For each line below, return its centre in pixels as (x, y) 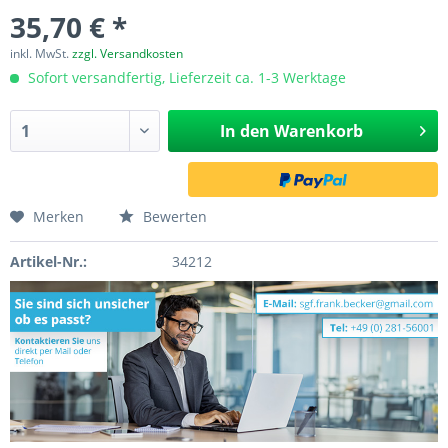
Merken (58, 216)
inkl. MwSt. (41, 53)
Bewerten (173, 216)
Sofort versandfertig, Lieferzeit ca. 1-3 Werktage (185, 77)
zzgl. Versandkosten (127, 53)
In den (244, 131)
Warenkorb (318, 131)
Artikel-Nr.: (48, 261)
